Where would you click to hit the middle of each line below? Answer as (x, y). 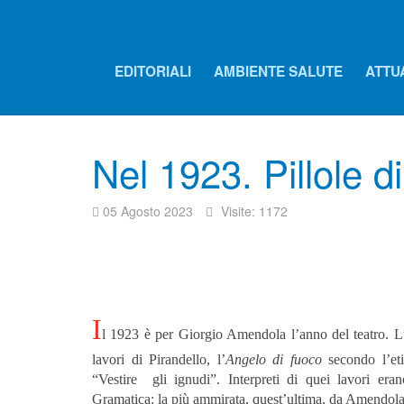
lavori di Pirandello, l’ (159, 360)
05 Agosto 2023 (148, 211)
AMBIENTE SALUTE (278, 72)
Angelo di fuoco (273, 360)
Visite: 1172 (254, 211)
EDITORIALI (153, 72)
